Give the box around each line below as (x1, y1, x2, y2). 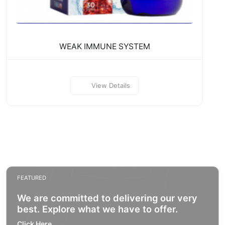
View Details (91, 81, 130, 89)
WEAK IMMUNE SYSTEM (59, 41, 150, 51)
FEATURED (17, 174, 46, 181)
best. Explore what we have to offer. (17, 203, 178, 214)
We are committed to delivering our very (17, 192, 197, 203)
